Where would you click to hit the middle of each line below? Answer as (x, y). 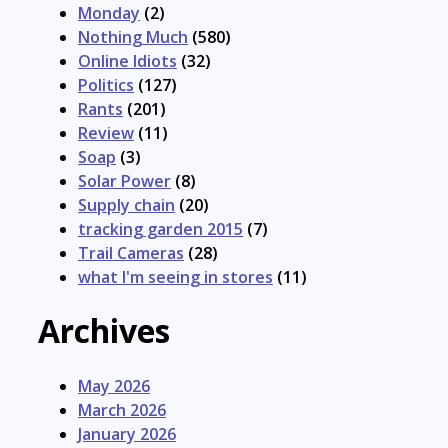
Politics (106, 84)
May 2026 (114, 385)
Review (106, 132)
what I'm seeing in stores (175, 276)
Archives (104, 331)
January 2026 (127, 433)
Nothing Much (133, 36)
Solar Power (124, 180)
